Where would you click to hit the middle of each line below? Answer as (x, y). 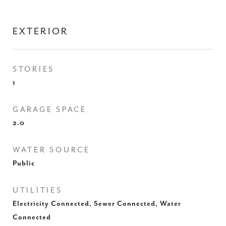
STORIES (34, 69)
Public (24, 163)
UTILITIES (38, 190)
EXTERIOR (41, 32)
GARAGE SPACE (50, 110)
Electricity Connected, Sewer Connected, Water (97, 204)
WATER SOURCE (51, 150)
